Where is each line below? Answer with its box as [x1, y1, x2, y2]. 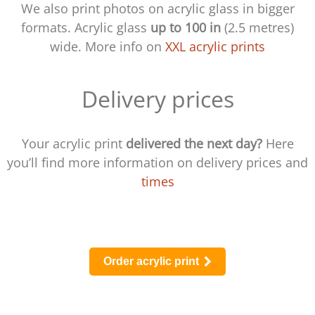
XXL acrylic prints [165, 37, 265, 55]
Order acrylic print [103, 255, 202, 267]
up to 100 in [150, 18, 221, 36]
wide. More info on [50, 37, 165, 55]
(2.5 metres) [221, 18, 294, 36]
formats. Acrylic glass [21, 18, 150, 36]
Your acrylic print [21, 134, 126, 152]
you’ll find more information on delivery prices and [7, 153, 308, 171]
